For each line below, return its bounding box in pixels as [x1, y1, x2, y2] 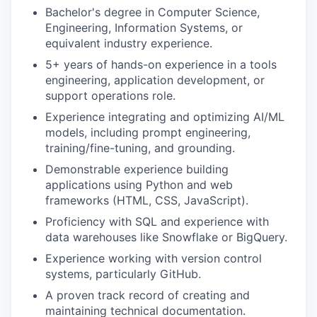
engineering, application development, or [45, 73, 265, 87]
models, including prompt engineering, [45, 125, 250, 139]
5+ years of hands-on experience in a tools [45, 57, 277, 71]
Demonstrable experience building [45, 162, 229, 176]
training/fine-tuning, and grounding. [45, 141, 235, 155]
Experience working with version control [45, 251, 262, 265]
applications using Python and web [45, 178, 233, 192]
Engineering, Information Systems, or [45, 21, 243, 35]
